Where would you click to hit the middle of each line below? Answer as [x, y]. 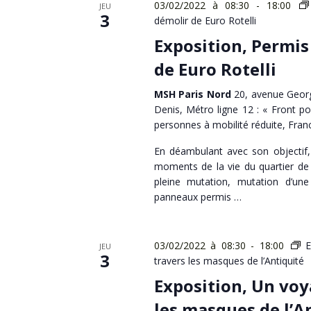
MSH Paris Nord [194, 94]
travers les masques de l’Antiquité [229, 261]
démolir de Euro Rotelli [205, 20]
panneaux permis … [197, 197]
